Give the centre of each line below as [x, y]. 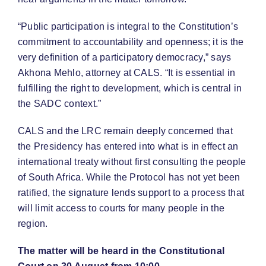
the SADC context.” [60, 104]
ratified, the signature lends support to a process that [131, 193]
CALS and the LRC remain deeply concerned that [125, 131]
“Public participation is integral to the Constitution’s [128, 27]
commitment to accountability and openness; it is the [131, 42]
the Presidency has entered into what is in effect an [128, 147]
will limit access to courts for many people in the [121, 208]
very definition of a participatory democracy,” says [125, 58]
